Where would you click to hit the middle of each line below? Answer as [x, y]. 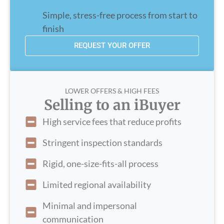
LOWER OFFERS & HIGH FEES [112, 91]
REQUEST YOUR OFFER [112, 45]
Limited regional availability [97, 184]
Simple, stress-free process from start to [120, 15]
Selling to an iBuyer [112, 105]
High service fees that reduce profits [112, 121]
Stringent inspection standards [102, 142]
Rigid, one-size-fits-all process [100, 163]
